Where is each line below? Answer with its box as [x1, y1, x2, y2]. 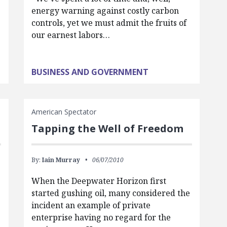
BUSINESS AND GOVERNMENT [31, 66, 148, 78]
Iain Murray [42, 156, 80, 164]
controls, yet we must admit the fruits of [31, 17, 186, 28]
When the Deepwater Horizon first [31, 175, 166, 186]
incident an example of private [31, 200, 150, 211]
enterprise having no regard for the [31, 212, 171, 223]
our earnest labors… [31, 29, 110, 41]
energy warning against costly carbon [31, 5, 179, 16]
